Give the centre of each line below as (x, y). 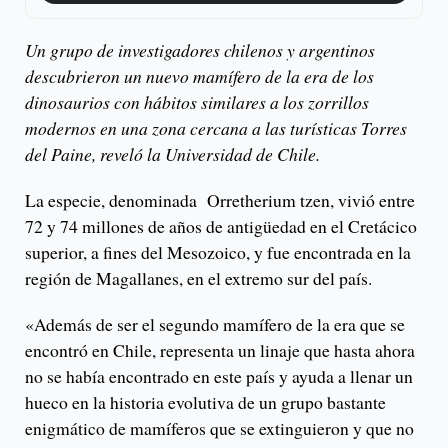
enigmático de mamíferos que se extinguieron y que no (219, 427)
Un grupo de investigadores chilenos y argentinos (200, 49)
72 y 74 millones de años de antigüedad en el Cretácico (221, 225)
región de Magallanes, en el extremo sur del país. (198, 277)
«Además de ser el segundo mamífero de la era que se (215, 323)
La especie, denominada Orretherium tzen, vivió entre (220, 199)
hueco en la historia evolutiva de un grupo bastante (205, 401)
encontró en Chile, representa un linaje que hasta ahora (220, 349)
